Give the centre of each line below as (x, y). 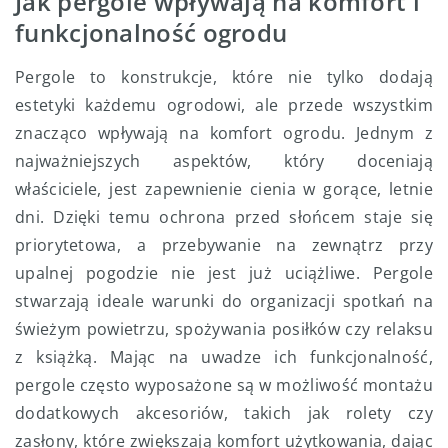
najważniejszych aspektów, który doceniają (224, 161)
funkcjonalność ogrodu (151, 33)
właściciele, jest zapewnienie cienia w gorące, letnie (224, 189)
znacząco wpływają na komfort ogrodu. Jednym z (224, 133)
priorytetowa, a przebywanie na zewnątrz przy (224, 245)
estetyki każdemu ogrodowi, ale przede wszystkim (224, 105)
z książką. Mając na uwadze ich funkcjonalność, (224, 357)
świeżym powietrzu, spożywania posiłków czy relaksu (224, 329)
